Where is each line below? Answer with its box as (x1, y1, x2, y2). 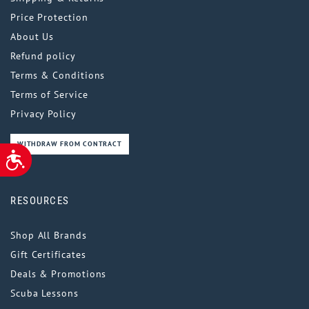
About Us (10, 30, 54, 43)
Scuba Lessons (10, 287, 79, 300)
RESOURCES (10, 195, 70, 208)
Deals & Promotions (10, 268, 107, 281)
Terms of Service (10, 88, 88, 101)
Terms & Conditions (10, 69, 106, 82)
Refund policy (10, 50, 76, 63)
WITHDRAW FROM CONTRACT (17, 139, 122, 149)
